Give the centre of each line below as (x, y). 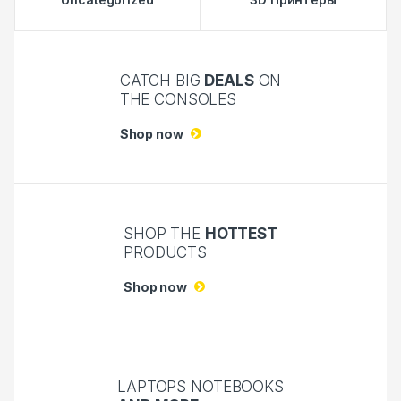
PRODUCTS (165, 252)
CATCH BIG (162, 80)
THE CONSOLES (178, 99)
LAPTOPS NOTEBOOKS (200, 386)
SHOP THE (164, 233)
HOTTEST (241, 233)
